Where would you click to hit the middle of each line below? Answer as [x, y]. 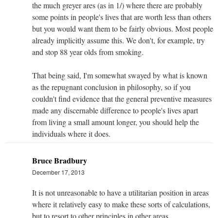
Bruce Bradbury [60, 161]
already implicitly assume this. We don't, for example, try [118, 40]
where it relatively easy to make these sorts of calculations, [121, 204]
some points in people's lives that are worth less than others [122, 17]
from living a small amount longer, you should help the [116, 122]
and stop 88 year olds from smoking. [88, 52]
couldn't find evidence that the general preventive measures [122, 99]
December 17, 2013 [58, 172]
